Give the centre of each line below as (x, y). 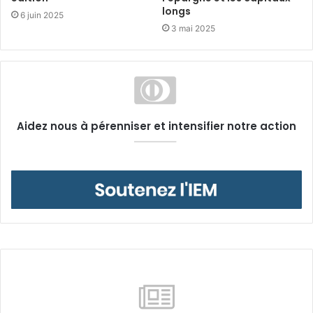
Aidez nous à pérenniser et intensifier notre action (156, 126)
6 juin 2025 (42, 15)
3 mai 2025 (193, 28)
